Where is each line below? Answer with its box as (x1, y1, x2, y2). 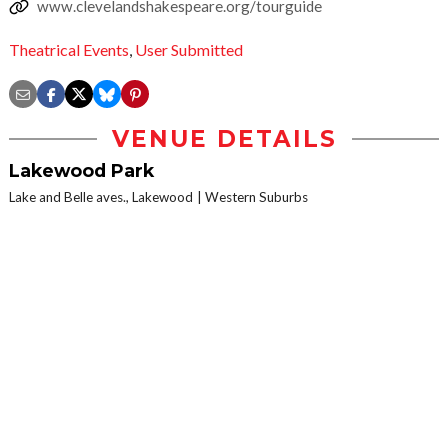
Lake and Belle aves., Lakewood (9, 189, 193, 206)
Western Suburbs (205, 189, 308, 206)
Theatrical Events (9, 40, 129, 60)
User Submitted (135, 40, 243, 60)
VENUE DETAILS (111, 125, 337, 154)
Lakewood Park (9, 160, 154, 182)
